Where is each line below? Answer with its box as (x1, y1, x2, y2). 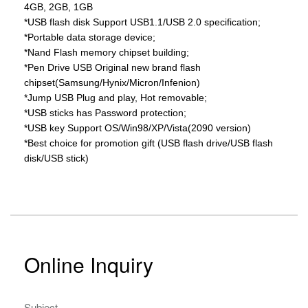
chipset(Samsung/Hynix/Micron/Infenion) (24, 77, 200, 88)
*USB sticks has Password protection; (24, 107, 186, 118)
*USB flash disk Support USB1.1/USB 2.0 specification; (24, 16, 261, 27)
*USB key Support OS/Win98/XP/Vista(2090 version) (24, 122, 251, 133)
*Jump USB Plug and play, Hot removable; (24, 92, 207, 103)
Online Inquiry (24, 250, 153, 279)
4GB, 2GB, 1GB (24, 1, 93, 12)
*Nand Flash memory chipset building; (24, 47, 189, 58)
